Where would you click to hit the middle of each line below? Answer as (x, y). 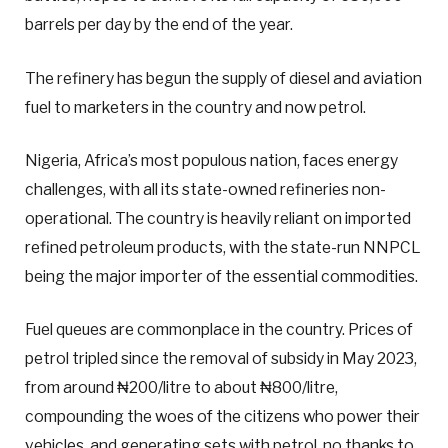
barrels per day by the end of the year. (159, 25)
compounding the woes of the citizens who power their (222, 416)
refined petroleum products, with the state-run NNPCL (222, 247)
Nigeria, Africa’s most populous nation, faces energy (211, 160)
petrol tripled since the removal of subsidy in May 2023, (221, 358)
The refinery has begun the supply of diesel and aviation (223, 78)
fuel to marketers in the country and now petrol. (195, 107)
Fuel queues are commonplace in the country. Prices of (219, 329)
